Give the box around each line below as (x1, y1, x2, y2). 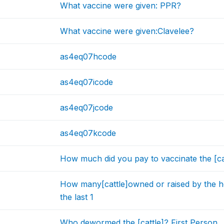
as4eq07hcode (60, 51, 117, 62)
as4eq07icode (60, 77, 113, 87)
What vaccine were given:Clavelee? (60, 26, 194, 36)
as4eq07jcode (60, 102, 113, 113)
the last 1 (60, 192, 94, 202)
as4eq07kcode (60, 128, 116, 138)
